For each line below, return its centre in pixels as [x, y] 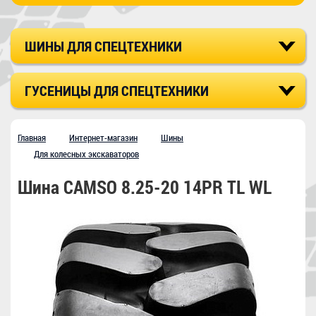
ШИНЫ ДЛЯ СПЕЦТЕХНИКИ [103, 46]
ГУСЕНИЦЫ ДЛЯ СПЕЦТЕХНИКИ [117, 91]
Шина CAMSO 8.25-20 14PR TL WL [145, 187]
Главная [32, 138]
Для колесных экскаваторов [86, 154]
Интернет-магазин [103, 138]
